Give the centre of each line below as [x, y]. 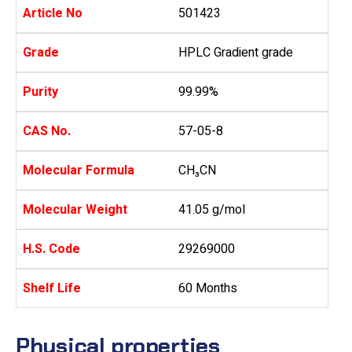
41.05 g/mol [212, 210]
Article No [53, 14]
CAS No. [47, 132]
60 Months [208, 289]
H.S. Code [51, 249]
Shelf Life [52, 289]
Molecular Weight [75, 210]
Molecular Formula [79, 171]
